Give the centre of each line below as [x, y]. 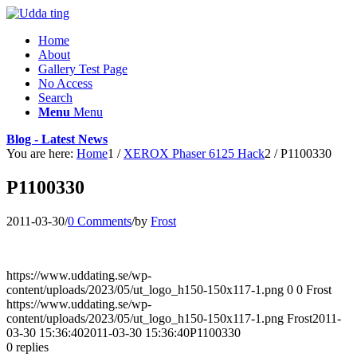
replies [32, 347]
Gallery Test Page [83, 69]
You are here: [40, 153]
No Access [65, 83]
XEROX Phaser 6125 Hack [194, 153]
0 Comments [100, 221]
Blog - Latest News [57, 139]
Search [55, 98]
